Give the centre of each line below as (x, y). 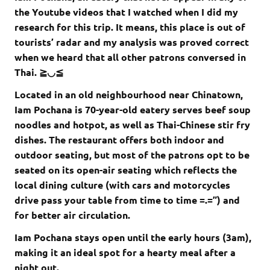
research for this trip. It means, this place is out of (130, 27)
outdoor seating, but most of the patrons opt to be (132, 155)
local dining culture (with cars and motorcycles (122, 185)
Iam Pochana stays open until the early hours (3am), (133, 237)
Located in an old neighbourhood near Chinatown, (129, 95)
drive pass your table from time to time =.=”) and (127, 200)
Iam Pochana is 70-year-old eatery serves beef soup (133, 110)
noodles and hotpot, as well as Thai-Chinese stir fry (132, 125)
